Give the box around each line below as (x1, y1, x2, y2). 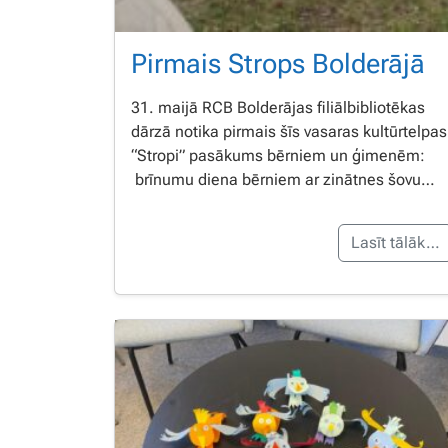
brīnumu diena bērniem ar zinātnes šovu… (131, 169, 435, 189)
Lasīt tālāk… (351, 232, 440, 252)
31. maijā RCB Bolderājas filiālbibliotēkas (131, 97, 425, 117)
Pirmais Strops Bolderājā (131, 47, 425, 80)
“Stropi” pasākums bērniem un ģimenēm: (131, 145, 425, 165)
